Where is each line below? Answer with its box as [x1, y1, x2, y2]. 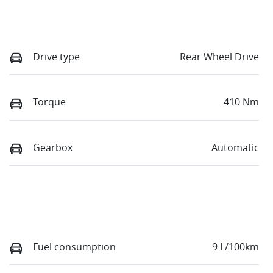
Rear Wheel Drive [180, 50, 259, 64]
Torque [33, 95, 66, 109]
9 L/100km [212, 239, 259, 253]
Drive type [33, 50, 80, 64]
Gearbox [33, 140, 73, 154]
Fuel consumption [33, 239, 116, 253]
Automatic [211, 140, 259, 154]
